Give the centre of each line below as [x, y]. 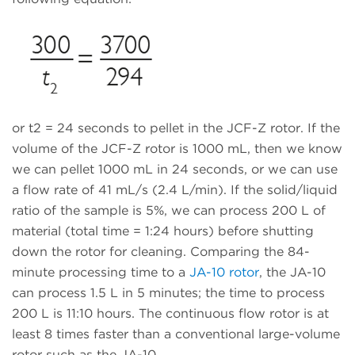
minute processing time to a [101, 273]
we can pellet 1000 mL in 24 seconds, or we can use [175, 170]
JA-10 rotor [224, 273]
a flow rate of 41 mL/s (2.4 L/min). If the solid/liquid [175, 190]
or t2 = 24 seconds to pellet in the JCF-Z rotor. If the [176, 128]
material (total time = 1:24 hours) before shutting [163, 231]
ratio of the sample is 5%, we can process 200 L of [169, 211]
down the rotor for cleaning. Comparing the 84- [161, 252]
